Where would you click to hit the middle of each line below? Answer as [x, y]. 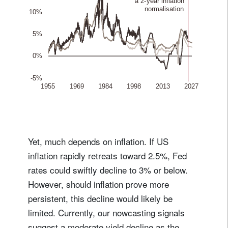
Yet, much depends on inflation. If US [98, 141]
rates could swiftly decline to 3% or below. [108, 169]
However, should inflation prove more [98, 184]
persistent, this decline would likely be [100, 198]
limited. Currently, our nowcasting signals [106, 212]
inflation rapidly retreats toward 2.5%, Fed [107, 155]
